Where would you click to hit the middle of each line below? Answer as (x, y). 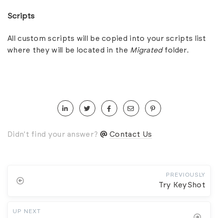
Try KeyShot (182, 185)
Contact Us (131, 134)
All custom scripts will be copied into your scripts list (107, 38)
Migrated (146, 50)
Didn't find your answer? (54, 134)
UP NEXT (27, 211)
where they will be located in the (69, 50)
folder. (176, 50)
